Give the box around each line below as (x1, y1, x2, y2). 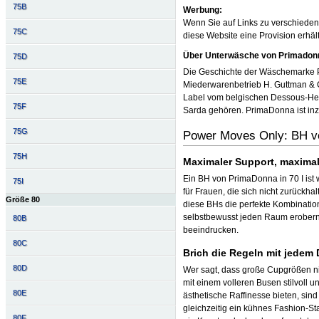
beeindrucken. (183, 225, 239, 236)
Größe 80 (6, 195, 40, 204)
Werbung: (183, 5, 223, 16)
